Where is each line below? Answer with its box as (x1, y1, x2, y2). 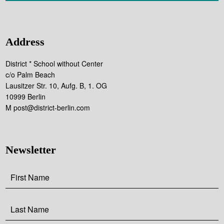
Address (5, 35, 45, 48)
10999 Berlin (5, 91, 46, 102)
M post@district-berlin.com (5, 102, 90, 113)
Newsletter (5, 143, 56, 156)
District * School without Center (5, 58, 103, 69)
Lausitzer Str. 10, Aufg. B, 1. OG (5, 80, 107, 91)
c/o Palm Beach (5, 69, 55, 80)
